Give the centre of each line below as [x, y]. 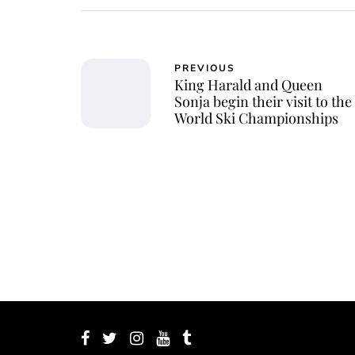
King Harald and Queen [248, 85]
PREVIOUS [205, 69]
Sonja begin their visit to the [263, 102]
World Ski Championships [256, 118]
